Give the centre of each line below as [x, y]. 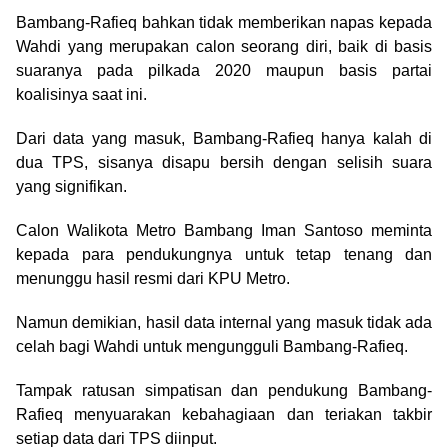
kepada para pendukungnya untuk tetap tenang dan [224, 255]
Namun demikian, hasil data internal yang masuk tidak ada [224, 323]
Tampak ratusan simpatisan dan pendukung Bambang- [224, 391]
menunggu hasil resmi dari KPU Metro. [153, 279]
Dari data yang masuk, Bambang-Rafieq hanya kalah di [224, 139]
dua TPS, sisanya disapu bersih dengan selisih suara [224, 163]
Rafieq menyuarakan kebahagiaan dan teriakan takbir [224, 415]
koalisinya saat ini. [81, 95]
